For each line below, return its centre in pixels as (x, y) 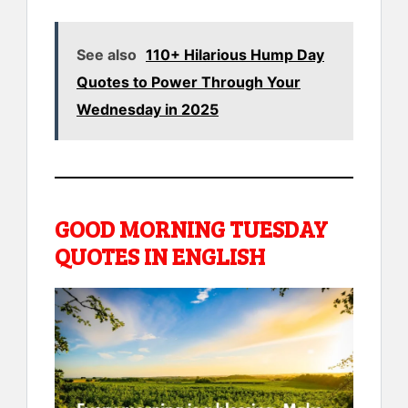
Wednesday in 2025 (148, 109)
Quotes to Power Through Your (189, 82)
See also (107, 54)
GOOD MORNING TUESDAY (191, 228)
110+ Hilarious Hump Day (235, 54)
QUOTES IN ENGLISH (160, 255)
